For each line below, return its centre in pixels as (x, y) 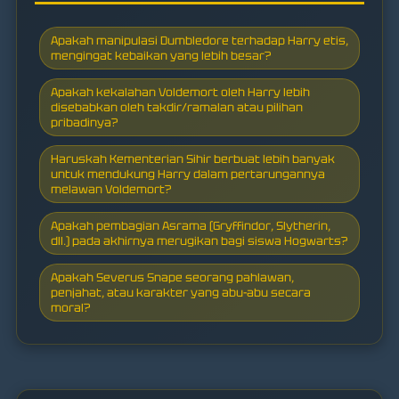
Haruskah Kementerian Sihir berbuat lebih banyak (193, 159)
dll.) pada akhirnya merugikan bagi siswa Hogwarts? (199, 240)
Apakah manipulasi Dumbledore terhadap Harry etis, (199, 40)
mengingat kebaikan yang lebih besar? (161, 55)
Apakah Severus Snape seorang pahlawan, (172, 277)
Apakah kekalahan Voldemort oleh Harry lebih (180, 92)
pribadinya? (84, 122)
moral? (70, 307)
